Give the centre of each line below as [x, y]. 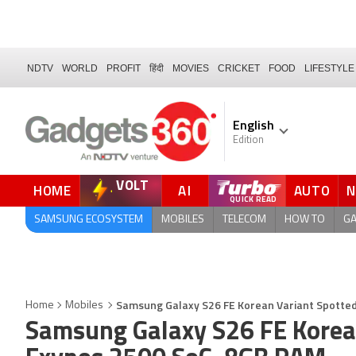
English [253, 125]
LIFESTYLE [329, 68]
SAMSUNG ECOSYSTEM [89, 219]
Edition [248, 140]
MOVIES [191, 68]
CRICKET [239, 68]
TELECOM [244, 219]
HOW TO [305, 219]
